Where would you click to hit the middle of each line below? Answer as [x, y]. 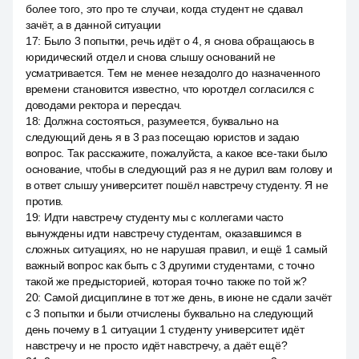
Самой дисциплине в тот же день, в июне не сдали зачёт [188, 297]
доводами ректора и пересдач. [104, 105]
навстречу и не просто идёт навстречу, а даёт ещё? [157, 345]
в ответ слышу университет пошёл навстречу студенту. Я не [177, 185]
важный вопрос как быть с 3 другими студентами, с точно [170, 265]
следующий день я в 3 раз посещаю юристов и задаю [163, 137]
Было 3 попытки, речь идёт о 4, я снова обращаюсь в [179, 41]
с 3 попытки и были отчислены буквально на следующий [169, 313]
